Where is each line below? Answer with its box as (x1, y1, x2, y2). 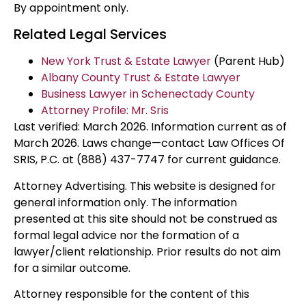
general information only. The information (14, 194, 237, 210)
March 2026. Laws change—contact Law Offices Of (14, 135, 285, 152)
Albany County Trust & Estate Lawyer (41, 70, 240, 86)
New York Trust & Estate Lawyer (41, 53, 211, 70)
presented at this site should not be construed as (14, 210, 277, 227)
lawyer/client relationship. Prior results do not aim (14, 243, 281, 260)
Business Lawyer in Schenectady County (41, 86, 255, 102)
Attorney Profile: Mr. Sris (41, 102, 169, 119)
